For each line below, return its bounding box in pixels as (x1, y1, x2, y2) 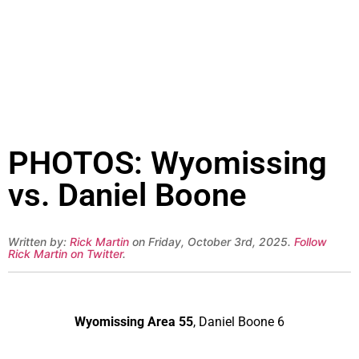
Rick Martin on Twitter (8, 247, 123, 261)
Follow (294, 235, 327, 249)
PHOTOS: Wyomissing (8, 144, 327, 183)
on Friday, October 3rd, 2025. (129, 235, 294, 249)
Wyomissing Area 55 (75, 313, 193, 329)
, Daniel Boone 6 (193, 313, 284, 329)
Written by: (8, 235, 70, 249)
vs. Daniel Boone (8, 176, 247, 215)
